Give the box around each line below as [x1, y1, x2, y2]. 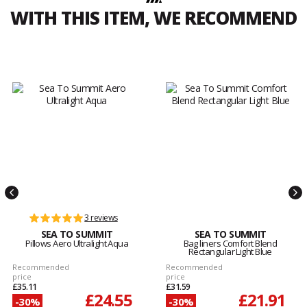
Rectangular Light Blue [188, 245, 272, 258]
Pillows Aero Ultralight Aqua [25, 237, 129, 250]
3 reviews [84, 212, 118, 224]
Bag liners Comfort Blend [183, 237, 278, 250]
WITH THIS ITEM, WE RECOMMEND [10, 5, 297, 31]
